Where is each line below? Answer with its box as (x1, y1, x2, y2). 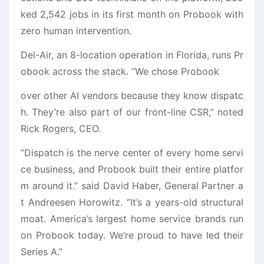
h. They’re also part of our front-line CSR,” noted (21, 105, 243, 118)
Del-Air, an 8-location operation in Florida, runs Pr (21, 48, 243, 61)
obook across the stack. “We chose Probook (21, 65, 222, 77)
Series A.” (21, 245, 62, 258)
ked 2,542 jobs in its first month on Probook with (21, 8, 243, 20)
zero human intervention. (21, 24, 131, 37)
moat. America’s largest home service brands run (21, 212, 243, 225)
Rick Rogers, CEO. (21, 122, 101, 134)
